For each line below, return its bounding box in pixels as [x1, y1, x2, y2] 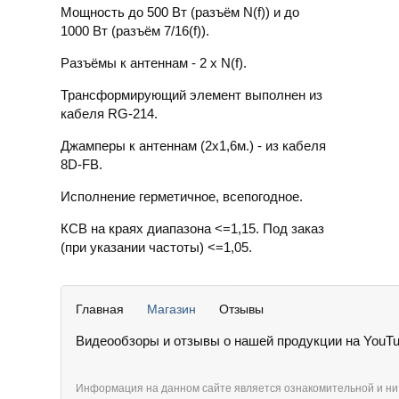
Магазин [147, 302, 196, 316]
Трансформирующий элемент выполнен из [61, 87, 322, 102]
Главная [76, 302, 124, 316]
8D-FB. [61, 157, 102, 172]
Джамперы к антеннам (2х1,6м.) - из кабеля [61, 138, 326, 153]
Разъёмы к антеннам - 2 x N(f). [61, 55, 247, 70]
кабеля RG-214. [61, 106, 158, 121]
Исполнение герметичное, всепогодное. [61, 189, 303, 204]
